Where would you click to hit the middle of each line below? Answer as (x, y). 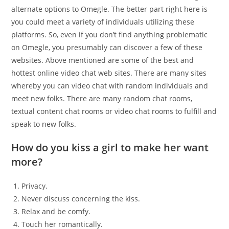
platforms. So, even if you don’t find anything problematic (110, 35)
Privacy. (35, 186)
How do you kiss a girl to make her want (110, 147)
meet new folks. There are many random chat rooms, (102, 98)
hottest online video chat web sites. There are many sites (109, 73)
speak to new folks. (44, 124)
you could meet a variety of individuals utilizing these (103, 22)
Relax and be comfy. (56, 211)
